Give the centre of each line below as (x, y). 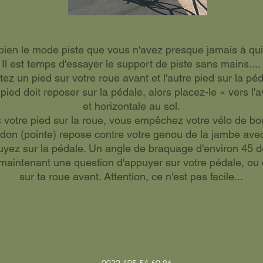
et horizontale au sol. (131, 106)
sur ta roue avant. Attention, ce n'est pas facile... (131, 176)
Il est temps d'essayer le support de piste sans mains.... (131, 64)
